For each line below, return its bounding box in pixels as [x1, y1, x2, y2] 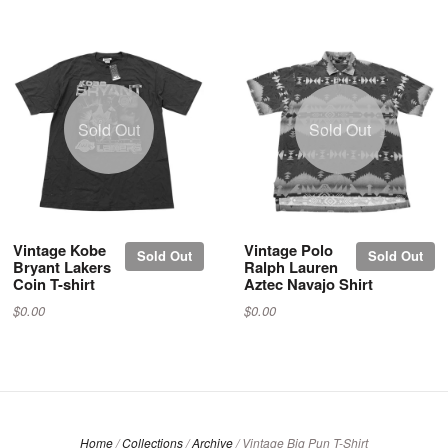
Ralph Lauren [244, 255, 338, 278]
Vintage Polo [244, 238, 333, 261]
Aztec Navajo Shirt [244, 272, 373, 295]
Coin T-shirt [13, 272, 95, 295]
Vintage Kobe [13, 238, 106, 261]
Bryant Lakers [13, 255, 111, 278]
